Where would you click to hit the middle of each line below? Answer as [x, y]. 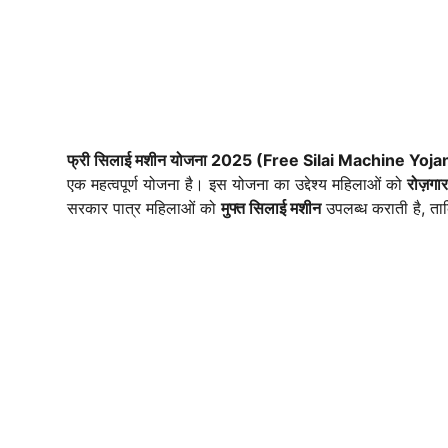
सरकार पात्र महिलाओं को [144, 208]
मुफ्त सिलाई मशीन [271, 208]
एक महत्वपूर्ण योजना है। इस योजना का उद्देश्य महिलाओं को [237, 184]
